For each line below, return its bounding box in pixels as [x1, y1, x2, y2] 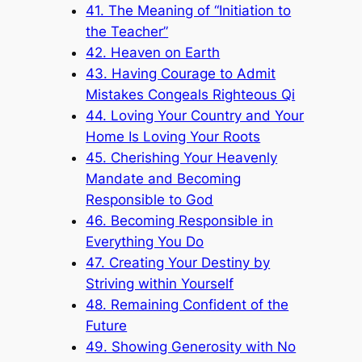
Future [86, 317, 128, 334]
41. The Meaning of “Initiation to [86, 2, 292, 19]
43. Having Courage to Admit [86, 65, 276, 82]
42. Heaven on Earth [86, 44, 221, 61]
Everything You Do [86, 233, 204, 250]
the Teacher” [86, 23, 169, 40]
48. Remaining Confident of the [86, 296, 289, 313]
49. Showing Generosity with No [86, 338, 297, 355]
